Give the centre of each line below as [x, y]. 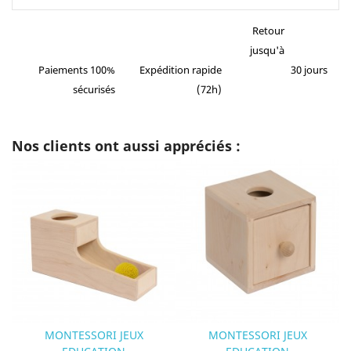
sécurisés [94, 90]
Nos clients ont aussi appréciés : [126, 146]
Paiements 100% [77, 70]
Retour [268, 31]
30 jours [309, 70]
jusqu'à [267, 51]
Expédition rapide [181, 70]
